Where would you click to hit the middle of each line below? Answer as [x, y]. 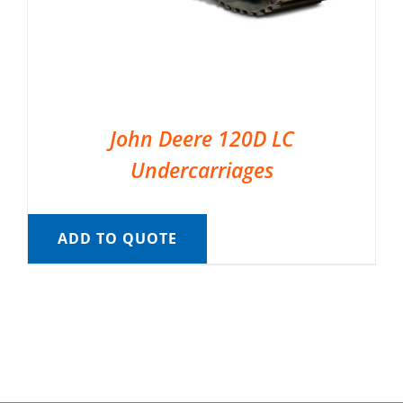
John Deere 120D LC [201, 139]
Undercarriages [201, 170]
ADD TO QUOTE [117, 239]
